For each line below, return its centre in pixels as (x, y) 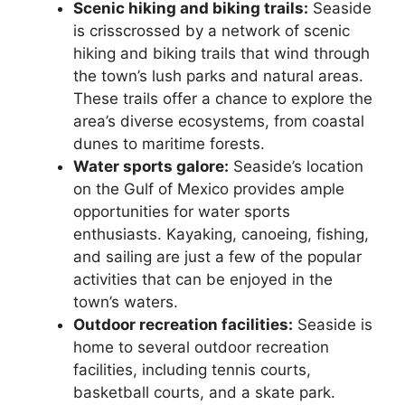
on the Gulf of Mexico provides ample (209, 189)
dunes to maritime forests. (169, 144)
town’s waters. (126, 302)
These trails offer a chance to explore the (223, 99)
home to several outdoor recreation (201, 348)
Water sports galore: (151, 167)
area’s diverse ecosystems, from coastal (219, 122)
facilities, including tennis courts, (192, 370)
